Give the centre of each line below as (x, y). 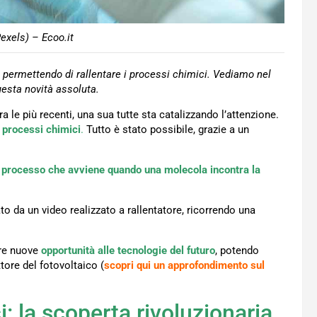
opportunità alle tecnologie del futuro (128, 251)
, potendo (237, 251)
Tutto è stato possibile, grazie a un (166, 130)
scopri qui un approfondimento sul (184, 266)
